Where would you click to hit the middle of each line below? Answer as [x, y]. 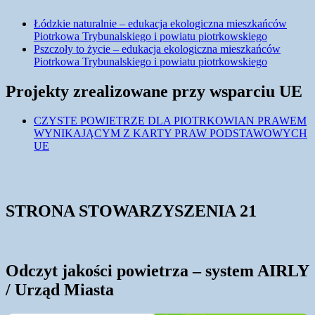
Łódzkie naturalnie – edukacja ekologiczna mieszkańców [160, 23]
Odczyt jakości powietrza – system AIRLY [157, 271]
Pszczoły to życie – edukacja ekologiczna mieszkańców [157, 49]
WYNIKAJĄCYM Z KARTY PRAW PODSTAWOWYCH [171, 134]
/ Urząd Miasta [60, 290]
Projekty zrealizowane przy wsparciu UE [154, 91]
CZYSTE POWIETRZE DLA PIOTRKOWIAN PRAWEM [170, 121]
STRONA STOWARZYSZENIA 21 [131, 211]
